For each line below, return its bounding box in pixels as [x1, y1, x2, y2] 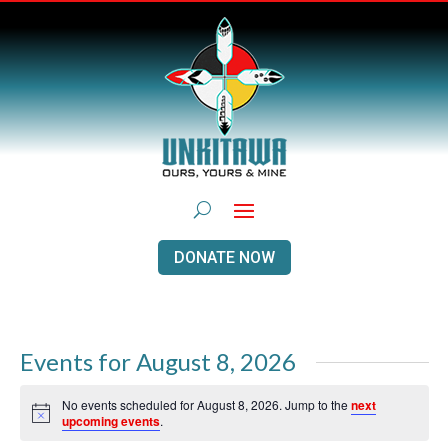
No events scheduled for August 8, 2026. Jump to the [62, 396, 352, 413]
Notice [30, 410, 66, 428]
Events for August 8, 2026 [19, 347, 296, 376]
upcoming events [62, 412, 161, 430]
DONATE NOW [173, 248, 275, 267]
